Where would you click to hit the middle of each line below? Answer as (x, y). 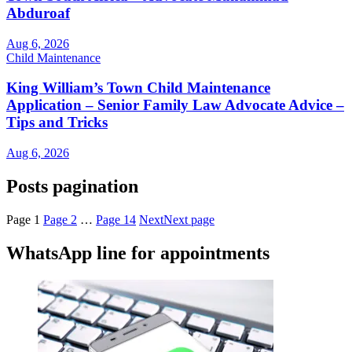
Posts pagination (72, 187)
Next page (189, 220)
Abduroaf (38, 13)
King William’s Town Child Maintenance (138, 88)
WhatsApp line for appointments (138, 253)
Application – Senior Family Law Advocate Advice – (175, 105)
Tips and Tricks (57, 123)
